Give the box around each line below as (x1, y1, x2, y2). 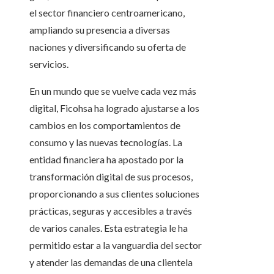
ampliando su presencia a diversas (29, 24, 170, 36)
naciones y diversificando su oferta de (29, 41, 186, 53)
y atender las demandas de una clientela (29, 256, 193, 268)
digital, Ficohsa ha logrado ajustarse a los (29, 102, 199, 114)
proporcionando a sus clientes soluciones (29, 188, 199, 200)
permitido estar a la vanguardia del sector (29, 239, 202, 251)
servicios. (29, 58, 68, 70)
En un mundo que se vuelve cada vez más (29, 85, 196, 97)
